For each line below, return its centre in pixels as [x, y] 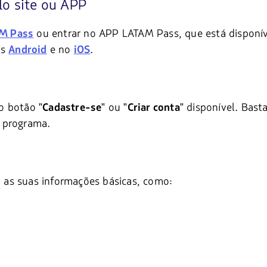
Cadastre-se [72, 108]
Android [28, 50]
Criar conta [153, 108]
